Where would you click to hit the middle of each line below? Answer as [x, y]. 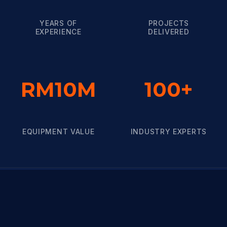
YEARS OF [58, 23]
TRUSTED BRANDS [113, 219]
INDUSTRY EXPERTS [168, 131]
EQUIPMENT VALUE [58, 131]
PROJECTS [169, 23]
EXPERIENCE [58, 31]
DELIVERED [169, 31]
